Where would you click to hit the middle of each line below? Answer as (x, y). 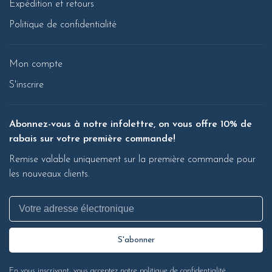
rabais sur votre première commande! (92, 139)
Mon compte (36, 64)
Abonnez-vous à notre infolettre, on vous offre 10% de (131, 124)
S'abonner (136, 240)
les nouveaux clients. (49, 174)
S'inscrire (26, 85)
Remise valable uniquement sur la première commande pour (132, 160)
